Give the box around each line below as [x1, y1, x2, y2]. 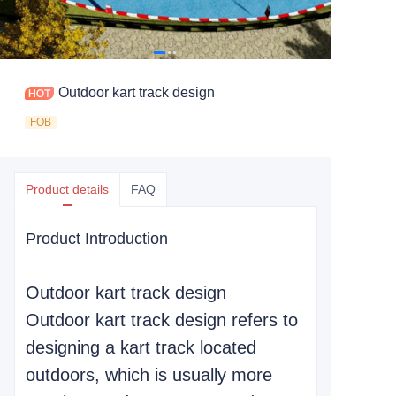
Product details [26, 182, 109, 196]
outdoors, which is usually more [26, 365, 272, 385]
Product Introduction [26, 230, 168, 247]
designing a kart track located [26, 338, 256, 357]
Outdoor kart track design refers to [26, 310, 298, 330]
